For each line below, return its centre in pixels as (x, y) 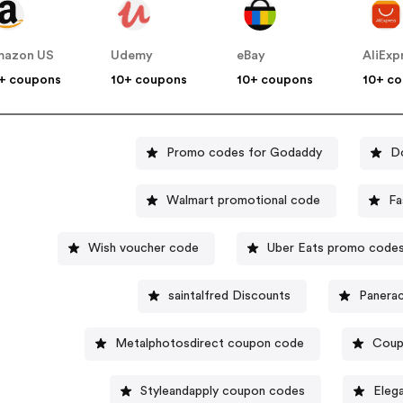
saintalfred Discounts (229, 296)
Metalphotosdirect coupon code (210, 343)
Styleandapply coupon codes (223, 391)
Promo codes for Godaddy (244, 152)
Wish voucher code (143, 248)
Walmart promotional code (244, 200)
